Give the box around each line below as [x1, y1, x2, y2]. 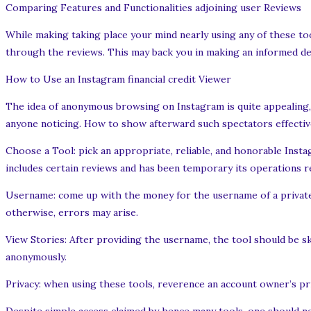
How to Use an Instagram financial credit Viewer [6, 73, 231, 86]
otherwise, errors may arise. [6, 206, 138, 219]
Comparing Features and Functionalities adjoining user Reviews [6, 1, 301, 15]
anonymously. [6, 251, 67, 264]
